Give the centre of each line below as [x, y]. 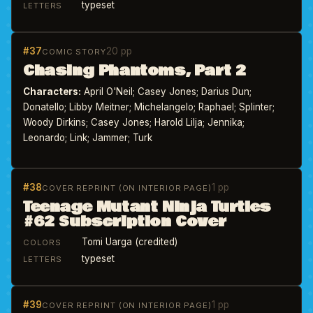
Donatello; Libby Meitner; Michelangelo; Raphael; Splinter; [149, 107]
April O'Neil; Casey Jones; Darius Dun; [166, 92]
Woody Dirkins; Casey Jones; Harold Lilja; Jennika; [134, 122]
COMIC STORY [74, 52]
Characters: [52, 92]
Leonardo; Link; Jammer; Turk [88, 138]
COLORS [42, 242]
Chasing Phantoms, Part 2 [134, 71]
